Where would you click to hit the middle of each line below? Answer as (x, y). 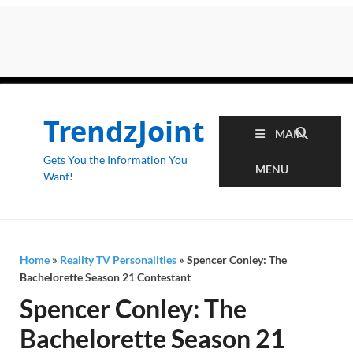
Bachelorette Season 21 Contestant (105, 277)
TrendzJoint (124, 131)
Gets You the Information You (115, 160)
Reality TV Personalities (118, 260)
